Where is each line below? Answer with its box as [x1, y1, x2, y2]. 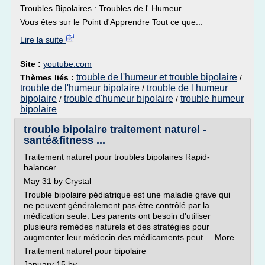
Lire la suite [20, 35, 66, 44]
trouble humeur [180, 93, 244, 104]
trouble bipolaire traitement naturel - [24, 124, 206, 135]
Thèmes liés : [20, 73, 76, 82]
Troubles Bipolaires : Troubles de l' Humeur [20, 4, 182, 13]
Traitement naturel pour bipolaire [24, 246, 146, 256]
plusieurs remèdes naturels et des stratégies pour [24, 222, 209, 231]
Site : [20, 59, 43, 69]
